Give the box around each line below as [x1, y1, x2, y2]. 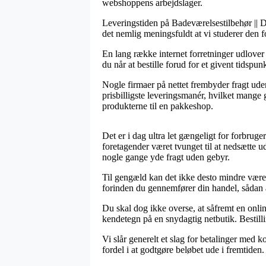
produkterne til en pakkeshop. [102, 100, 213, 111]
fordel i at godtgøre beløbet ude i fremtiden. [102, 244, 264, 255]
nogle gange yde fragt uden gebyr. [102, 151, 230, 162]
